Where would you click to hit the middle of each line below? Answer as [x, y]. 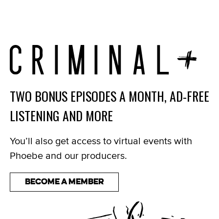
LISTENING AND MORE [61, 115]
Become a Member [64, 182]
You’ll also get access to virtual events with [101, 141]
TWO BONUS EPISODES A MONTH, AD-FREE [109, 96]
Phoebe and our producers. [68, 155]
